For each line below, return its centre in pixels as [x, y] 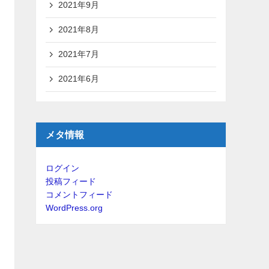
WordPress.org [74, 207]
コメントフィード [79, 194]
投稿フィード [71, 181]
